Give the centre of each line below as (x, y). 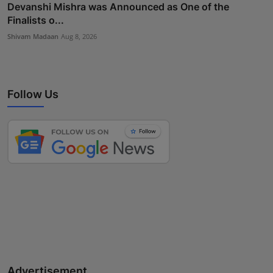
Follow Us (33, 94)
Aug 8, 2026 (79, 36)
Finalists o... (36, 20)
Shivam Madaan (33, 36)
